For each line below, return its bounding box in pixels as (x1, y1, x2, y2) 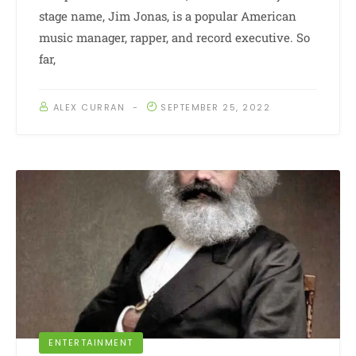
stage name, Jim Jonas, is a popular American (39, 7, 296, 24)
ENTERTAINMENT (48, 335, 133, 349)
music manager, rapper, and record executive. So (39, 29, 310, 45)
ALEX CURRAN (52, 100, 125, 114)
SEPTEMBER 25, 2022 (161, 100, 270, 114)
